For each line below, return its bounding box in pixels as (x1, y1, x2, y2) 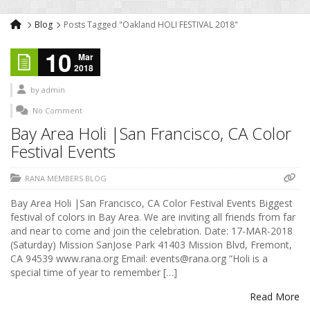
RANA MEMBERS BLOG (25, 173, 107, 184)
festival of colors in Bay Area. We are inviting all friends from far (10, 210, 295, 224)
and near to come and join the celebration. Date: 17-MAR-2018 (10, 224, 293, 238)
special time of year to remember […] (10, 266, 177, 280)
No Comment (33, 105, 82, 116)
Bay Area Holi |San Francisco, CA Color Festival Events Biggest (10, 197, 293, 210)
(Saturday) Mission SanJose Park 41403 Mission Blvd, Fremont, (10, 238, 292, 252)
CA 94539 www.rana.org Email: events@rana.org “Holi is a (10, 252, 268, 266)
